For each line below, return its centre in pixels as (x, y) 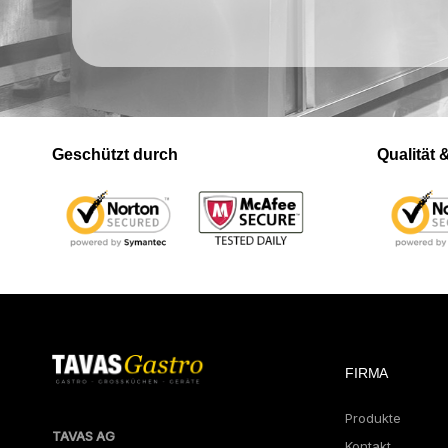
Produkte (372, 417)
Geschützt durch (115, 155)
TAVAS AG (83, 436)
